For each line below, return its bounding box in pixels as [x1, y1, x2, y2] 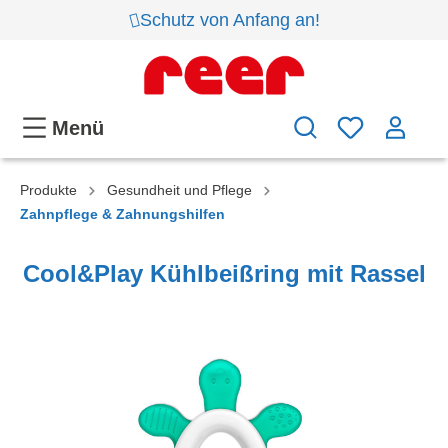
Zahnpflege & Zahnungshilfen [20, 206, 225, 222]
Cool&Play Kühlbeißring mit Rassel [22, 260, 426, 287]
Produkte [20, 182, 77, 198]
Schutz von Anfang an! [139, 9, 320, 30]
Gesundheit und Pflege [107, 182, 252, 198]
